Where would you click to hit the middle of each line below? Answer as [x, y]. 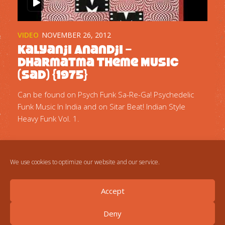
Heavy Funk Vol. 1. [48, 119]
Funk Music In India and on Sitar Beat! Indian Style [101, 107]
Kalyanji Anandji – [75, 49]
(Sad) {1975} [52, 74]
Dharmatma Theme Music [98, 62]
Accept [113, 191]
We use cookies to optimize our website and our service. [85, 162]
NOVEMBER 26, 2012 [76, 35]
